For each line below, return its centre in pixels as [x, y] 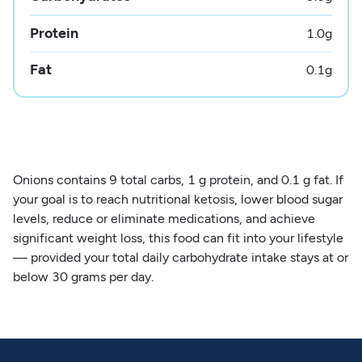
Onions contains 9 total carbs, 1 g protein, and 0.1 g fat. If [178, 179]
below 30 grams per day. [83, 276]
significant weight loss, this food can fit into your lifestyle [178, 238]
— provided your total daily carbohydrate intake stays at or [180, 257]
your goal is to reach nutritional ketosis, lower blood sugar [177, 199]
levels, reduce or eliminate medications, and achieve [164, 218]
